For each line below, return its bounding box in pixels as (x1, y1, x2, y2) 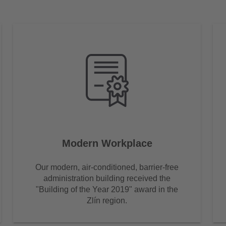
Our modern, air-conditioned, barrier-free (35, 162, 179, 172)
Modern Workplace (62, 137, 152, 149)
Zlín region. (87, 196, 127, 205)
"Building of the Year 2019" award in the (36, 185, 178, 194)
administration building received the (43, 174, 171, 183)
